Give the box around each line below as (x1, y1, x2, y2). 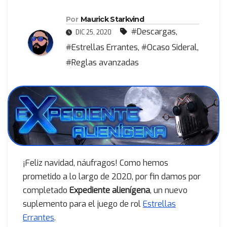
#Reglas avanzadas (66, 57, 139, 68)
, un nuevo (150, 185, 187, 196)
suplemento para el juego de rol (23, 199, 143, 210)
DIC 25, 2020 (74, 28, 113, 37)
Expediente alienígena (69, 185, 150, 196)
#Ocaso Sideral (141, 42, 197, 53)
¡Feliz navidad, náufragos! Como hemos (23, 158, 168, 169)
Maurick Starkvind (80, 15, 144, 24)
